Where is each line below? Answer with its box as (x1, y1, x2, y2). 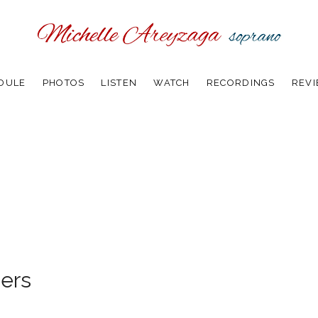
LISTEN (101, 77, 138, 88)
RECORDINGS (206, 77, 275, 88)
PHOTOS (42, 77, 85, 88)
